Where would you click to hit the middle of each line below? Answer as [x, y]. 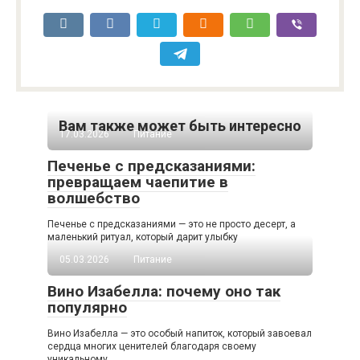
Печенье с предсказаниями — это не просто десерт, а [172, 225]
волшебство [94, 198]
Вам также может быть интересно [180, 126]
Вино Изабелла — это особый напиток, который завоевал [180, 334]
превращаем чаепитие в [138, 182]
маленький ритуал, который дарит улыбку [143, 237]
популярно [87, 308]
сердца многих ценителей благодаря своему [152, 347]
